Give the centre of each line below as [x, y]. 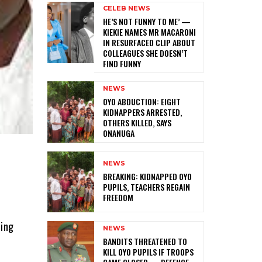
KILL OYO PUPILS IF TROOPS [149, 252]
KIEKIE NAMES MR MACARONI [150, 32]
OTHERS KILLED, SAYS [137, 122]
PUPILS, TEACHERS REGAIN [147, 187]
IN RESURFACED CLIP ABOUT [149, 42]
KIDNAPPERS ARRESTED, [143, 112]
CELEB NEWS [127, 8]
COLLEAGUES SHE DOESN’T [146, 53]
